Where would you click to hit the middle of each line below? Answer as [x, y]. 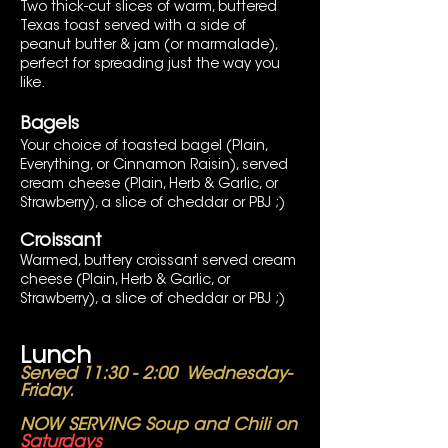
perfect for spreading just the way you [150, 65]
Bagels [49, 125]
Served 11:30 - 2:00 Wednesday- [156, 374]
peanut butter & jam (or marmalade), [148, 46]
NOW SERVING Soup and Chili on [158, 425]
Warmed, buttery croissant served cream [158, 262]
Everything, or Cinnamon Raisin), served [154, 166]
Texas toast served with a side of [133, 27]
